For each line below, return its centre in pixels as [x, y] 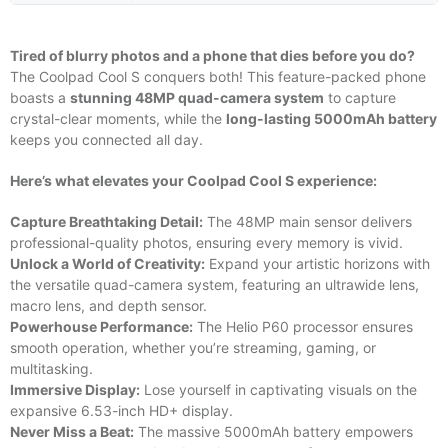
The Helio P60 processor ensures [303, 326]
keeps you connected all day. [106, 139]
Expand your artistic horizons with [317, 263]
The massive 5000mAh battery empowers [273, 431]
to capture [360, 97]
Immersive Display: [75, 389]
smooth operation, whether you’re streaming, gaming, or [193, 347]
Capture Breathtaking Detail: [106, 221]
